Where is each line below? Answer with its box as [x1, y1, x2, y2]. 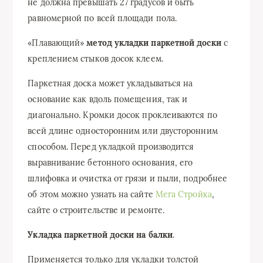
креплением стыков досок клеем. [28, 53, 163, 64]
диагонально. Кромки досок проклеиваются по [28, 110, 217, 120]
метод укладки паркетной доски [86, 38, 221, 48]
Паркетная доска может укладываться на [28, 78, 193, 89]
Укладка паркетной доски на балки [28, 230, 173, 240]
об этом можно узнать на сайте [28, 189, 156, 200]
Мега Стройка [155, 189, 212, 200]
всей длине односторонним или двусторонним [28, 126, 218, 136]
